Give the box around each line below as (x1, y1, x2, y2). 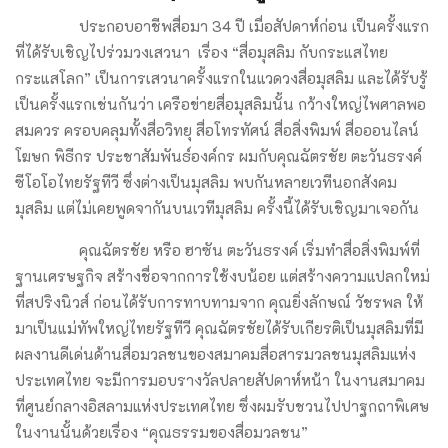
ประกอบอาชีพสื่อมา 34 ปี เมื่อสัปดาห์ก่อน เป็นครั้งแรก (15, 15, 429, 36)
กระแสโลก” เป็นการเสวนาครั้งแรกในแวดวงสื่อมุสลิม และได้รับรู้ (15, 67, 428, 88)
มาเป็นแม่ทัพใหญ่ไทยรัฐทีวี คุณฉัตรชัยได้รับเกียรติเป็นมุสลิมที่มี (15, 317, 424, 338)
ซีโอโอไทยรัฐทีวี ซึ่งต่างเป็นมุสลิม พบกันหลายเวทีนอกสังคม (15, 171, 397, 192)
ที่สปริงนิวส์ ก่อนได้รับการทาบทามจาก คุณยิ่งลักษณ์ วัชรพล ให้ (15, 291, 423, 312)
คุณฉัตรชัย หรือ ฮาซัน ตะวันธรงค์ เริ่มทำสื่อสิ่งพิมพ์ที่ (15, 239, 420, 260)
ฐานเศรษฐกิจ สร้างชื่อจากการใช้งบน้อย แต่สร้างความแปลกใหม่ (15, 265, 430, 286)
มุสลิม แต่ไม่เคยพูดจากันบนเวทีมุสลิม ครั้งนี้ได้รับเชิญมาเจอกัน (15, 197, 419, 218)
